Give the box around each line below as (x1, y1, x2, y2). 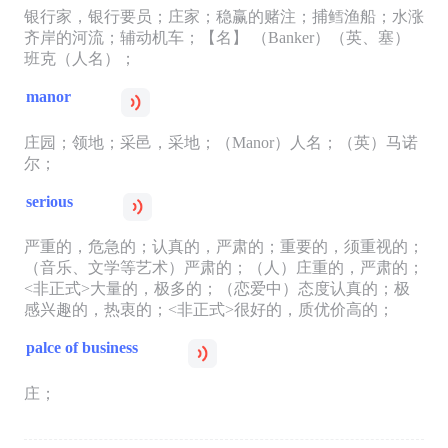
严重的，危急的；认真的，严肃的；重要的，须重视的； (23, 238, 424, 256)
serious (25, 192, 73, 210)
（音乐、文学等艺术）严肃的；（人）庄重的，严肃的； (23, 259, 424, 277)
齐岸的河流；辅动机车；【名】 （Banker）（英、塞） (23, 29, 410, 47)
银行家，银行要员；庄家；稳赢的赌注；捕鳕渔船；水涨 (23, 8, 424, 26)
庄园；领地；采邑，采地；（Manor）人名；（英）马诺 (23, 133, 418, 151)
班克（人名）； (23, 50, 136, 68)
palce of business (25, 339, 138, 357)
